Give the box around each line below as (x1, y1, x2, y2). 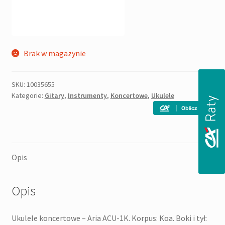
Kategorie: (11, 90, 45, 100)
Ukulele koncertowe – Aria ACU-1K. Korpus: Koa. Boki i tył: (11, 213, 207, 223)
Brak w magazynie (24, 48, 86, 59)
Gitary (44, 90, 64, 100)
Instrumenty (67, 90, 107, 100)
